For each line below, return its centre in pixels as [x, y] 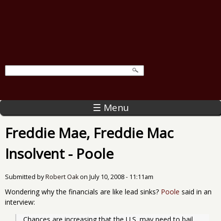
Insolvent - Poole [59, 153]
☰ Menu [110, 107]
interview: [20, 202]
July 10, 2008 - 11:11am [121, 177]
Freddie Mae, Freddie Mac [89, 132]
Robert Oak [62, 177]
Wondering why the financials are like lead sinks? [83, 191]
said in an [196, 191]
